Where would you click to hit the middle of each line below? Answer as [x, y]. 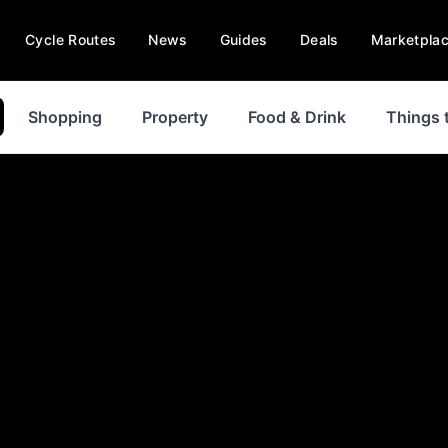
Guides [243, 39]
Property [175, 117]
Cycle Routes [71, 39]
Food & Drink [297, 117]
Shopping [65, 117]
